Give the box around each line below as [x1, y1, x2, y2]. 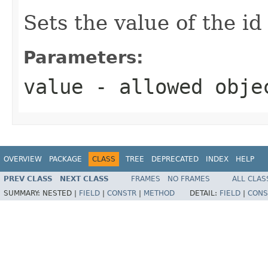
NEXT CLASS [60, 175, 109, 184]
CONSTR [107, 189, 136, 198]
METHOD [144, 189, 175, 198]
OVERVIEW [4, 154, 42, 163]
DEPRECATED [151, 154, 199, 163]
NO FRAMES [167, 175, 210, 184]
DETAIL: [190, 189, 220, 198]
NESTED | [42, 189, 79, 198]
